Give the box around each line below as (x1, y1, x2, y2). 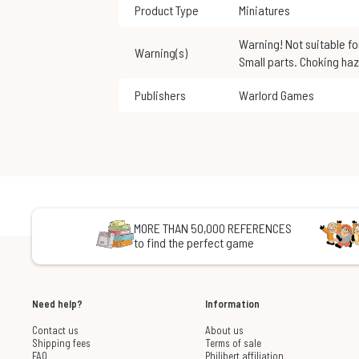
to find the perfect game (133, 235, 254, 251)
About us (204, 324, 244, 337)
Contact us (32, 324, 79, 337)
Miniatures (245, 2, 290, 18)
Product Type (134, 2, 199, 18)
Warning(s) (134, 45, 188, 61)
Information (204, 297, 260, 311)
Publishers (134, 87, 186, 103)
